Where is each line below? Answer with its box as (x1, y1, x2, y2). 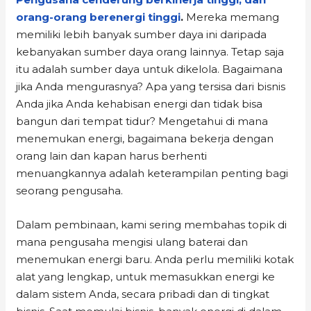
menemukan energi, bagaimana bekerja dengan (16, 131, 274, 145)
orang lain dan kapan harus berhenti (16, 149, 208, 162)
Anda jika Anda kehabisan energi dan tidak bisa (16, 96, 263, 110)
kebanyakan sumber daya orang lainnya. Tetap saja (16, 44, 285, 58)
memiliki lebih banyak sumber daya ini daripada (16, 27, 267, 41)
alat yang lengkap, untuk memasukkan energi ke (16, 269, 276, 283)
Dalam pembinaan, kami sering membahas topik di (16, 217, 287, 231)
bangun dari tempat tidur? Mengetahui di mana (16, 114, 269, 128)
